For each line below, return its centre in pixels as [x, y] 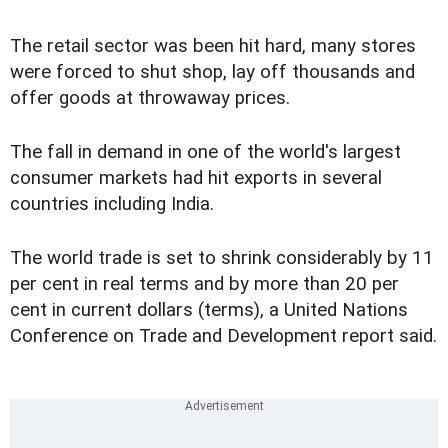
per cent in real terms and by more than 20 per [204, 284]
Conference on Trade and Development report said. [223, 336]
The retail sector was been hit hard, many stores [213, 46]
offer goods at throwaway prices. [150, 98]
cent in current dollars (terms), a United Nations [209, 310]
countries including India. [112, 204]
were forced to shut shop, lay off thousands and [212, 72]
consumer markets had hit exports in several [196, 178]
